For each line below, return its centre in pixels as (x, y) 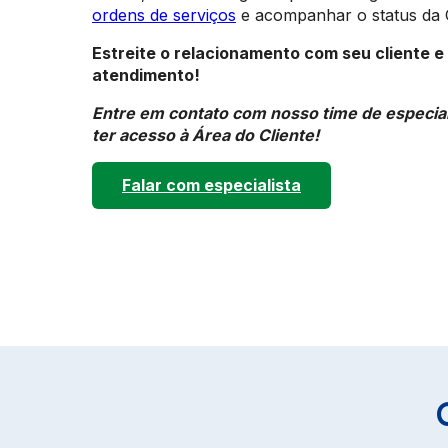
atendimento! (148, 74)
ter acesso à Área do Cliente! (207, 134)
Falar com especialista (211, 184)
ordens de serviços (164, 14)
